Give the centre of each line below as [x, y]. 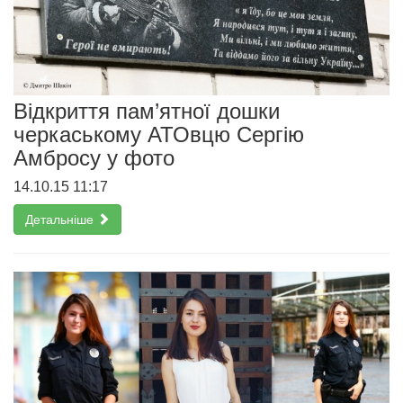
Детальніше [61, 220]
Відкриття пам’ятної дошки [147, 112]
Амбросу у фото [94, 158]
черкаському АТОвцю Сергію [159, 135]
